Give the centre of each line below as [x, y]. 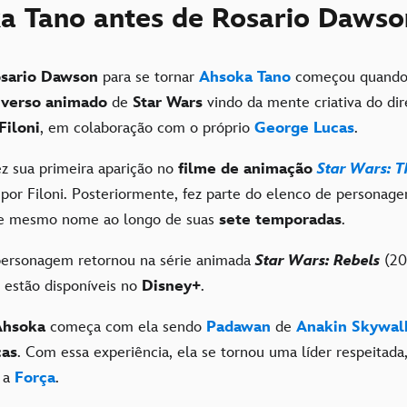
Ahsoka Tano [245, 77]
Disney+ [171, 286]
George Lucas [304, 128]
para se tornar [149, 77]
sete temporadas [280, 219]
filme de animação [245, 169]
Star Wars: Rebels [318, 260]
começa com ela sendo [128, 327]
